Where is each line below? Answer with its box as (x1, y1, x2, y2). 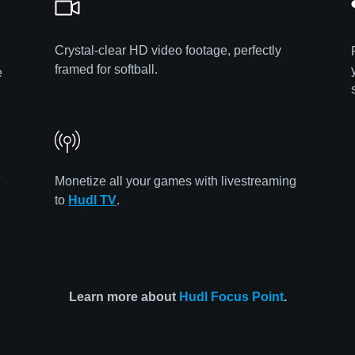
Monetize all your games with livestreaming (55, 174, 297, 188)
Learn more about (68, 290, 179, 304)
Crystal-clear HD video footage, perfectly (55, 43, 282, 57)
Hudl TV (68, 193, 117, 207)
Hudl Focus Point (178, 290, 284, 304)
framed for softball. (55, 62, 158, 76)
